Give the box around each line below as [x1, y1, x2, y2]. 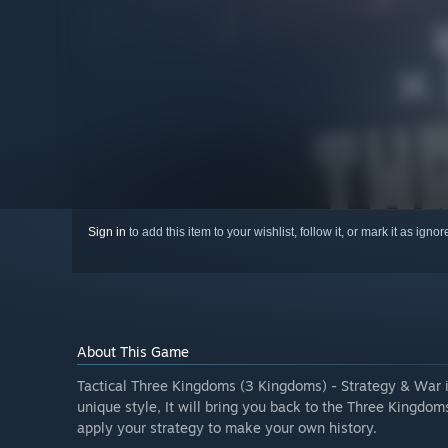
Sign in [88, 225, 126, 240]
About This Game [77, 343, 189, 361]
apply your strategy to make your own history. [77, 419, 377, 437]
